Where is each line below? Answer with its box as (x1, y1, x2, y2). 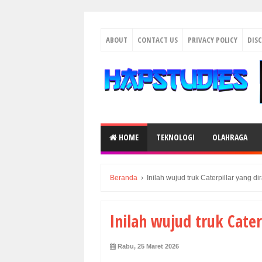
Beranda (110, 174, 137, 182)
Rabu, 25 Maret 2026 (118, 242, 179, 250)
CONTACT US (137, 35, 178, 45)
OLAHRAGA (212, 132, 247, 143)
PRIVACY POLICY (188, 35, 237, 45)
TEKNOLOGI (156, 132, 195, 143)
